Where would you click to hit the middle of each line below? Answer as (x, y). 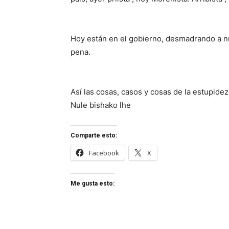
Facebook (104, 153)
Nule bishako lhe (101, 105)
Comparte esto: (94, 136)
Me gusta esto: (93, 184)
